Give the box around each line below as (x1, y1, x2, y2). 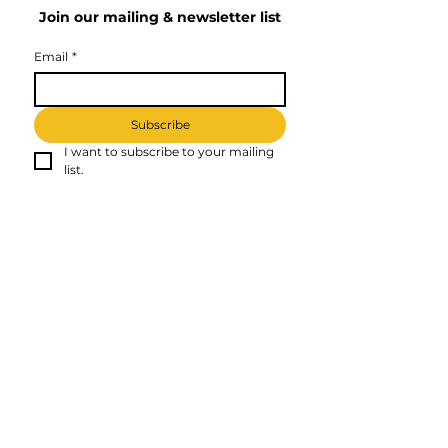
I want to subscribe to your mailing (64, 144, 274, 160)
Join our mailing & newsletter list (39, 8, 281, 27)
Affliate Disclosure (250, 249, 404, 269)
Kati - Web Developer (30, 252, 210, 272)
